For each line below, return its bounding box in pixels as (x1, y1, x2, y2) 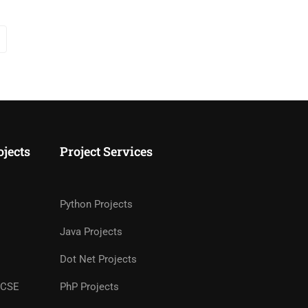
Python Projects (60, 198, 133, 211)
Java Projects (60, 225, 123, 239)
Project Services (60, 143, 153, 160)
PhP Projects (60, 280, 120, 294)
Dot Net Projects (60, 253, 137, 266)
